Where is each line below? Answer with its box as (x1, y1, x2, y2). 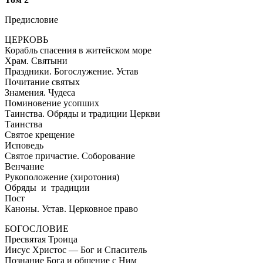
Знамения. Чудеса (5, 87, 75, 97)
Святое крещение (5, 129, 75, 140)
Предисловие (5, 14, 58, 25)
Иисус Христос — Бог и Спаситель (5, 244, 147, 255)
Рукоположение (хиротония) (5, 171, 119, 182)
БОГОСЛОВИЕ (5, 223, 69, 234)
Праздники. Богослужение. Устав (5, 66, 139, 76)
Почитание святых (5, 76, 80, 87)
